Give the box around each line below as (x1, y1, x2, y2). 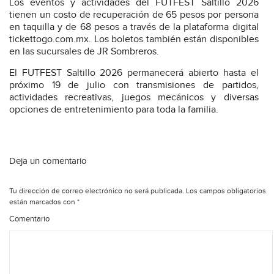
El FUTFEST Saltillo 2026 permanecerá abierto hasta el (9, 67, 259, 80)
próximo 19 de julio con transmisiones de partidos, (9, 80, 259, 92)
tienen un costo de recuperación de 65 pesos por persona (9, 9, 259, 21)
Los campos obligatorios (184, 187, 266, 196)
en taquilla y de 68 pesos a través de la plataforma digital (9, 21, 259, 34)
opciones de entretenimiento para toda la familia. (9, 104, 218, 116)
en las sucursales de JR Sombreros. (9, 46, 159, 58)
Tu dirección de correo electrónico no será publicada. (9, 187, 184, 196)
